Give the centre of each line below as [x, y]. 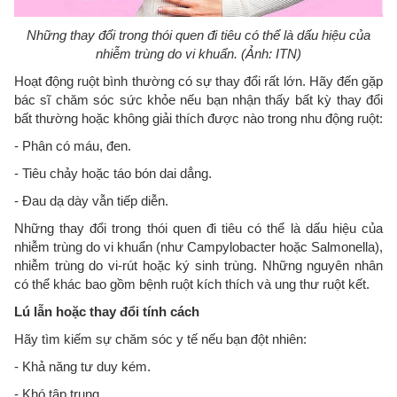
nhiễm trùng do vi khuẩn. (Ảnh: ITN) [198, 53]
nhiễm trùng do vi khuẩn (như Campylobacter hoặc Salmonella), [198, 246]
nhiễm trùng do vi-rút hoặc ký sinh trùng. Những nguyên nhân [198, 265]
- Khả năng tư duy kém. [82, 366]
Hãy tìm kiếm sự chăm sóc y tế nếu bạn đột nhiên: [160, 339]
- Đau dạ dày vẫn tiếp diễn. [91, 200]
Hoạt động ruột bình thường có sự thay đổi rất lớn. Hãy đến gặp [198, 81]
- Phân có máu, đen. [73, 145]
